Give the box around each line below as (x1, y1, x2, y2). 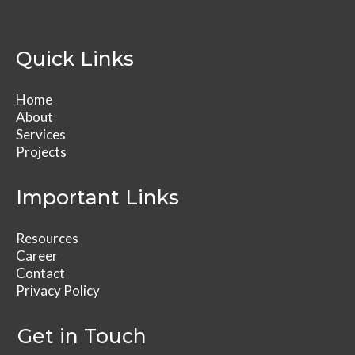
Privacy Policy (16, 282, 100, 300)
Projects (16, 143, 67, 161)
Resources (16, 230, 78, 247)
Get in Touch (17, 324, 147, 349)
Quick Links (16, 47, 134, 71)
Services (16, 126, 66, 143)
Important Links (16, 185, 179, 210)
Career (16, 247, 58, 265)
